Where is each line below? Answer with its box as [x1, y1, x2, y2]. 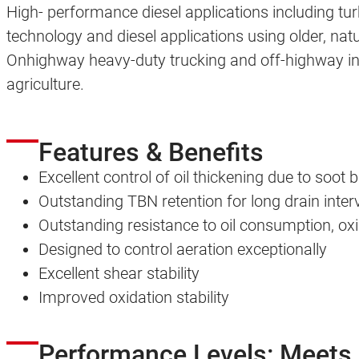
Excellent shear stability [38, 264, 200, 284]
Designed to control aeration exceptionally [38, 240, 327, 260]
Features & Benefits [38, 137, 264, 168]
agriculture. [6, 74, 84, 94]
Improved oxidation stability [38, 288, 229, 308]
